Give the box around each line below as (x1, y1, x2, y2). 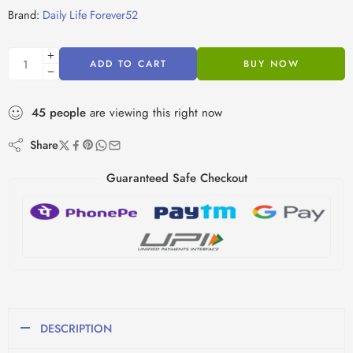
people (50, 104, 86, 122)
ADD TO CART (89, 57, 167, 72)
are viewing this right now (86, 104, 222, 122)
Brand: (8, 6, 39, 24)
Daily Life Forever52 (43, 6, 138, 24)
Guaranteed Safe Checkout (106, 169, 247, 188)
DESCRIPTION (40, 319, 112, 336)
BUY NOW (243, 57, 299, 72)
